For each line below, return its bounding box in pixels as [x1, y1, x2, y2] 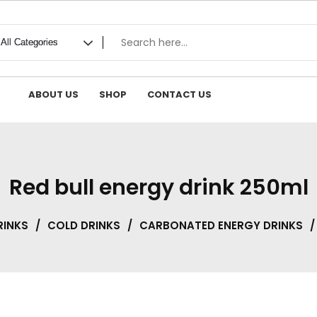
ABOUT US [28, 88, 79, 101]
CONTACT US [147, 88, 212, 101]
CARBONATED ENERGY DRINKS [139, 218, 303, 234]
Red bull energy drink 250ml [8, 173, 309, 203]
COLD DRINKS [47, 218, 120, 234]
